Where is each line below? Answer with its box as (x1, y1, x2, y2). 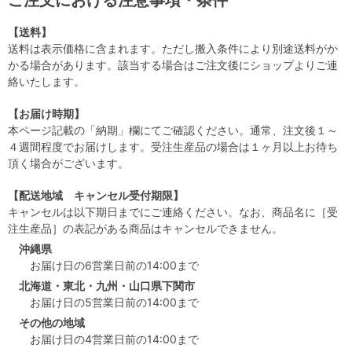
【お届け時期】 (8, 107, 85, 121)
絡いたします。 (8, 75, 85, 89)
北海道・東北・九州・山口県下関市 (19, 279, 195, 293)
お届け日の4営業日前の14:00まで (30, 332, 199, 346)
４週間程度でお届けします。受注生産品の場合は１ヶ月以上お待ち (8, 140, 338, 154)
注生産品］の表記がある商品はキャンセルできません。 (8, 222, 283, 236)
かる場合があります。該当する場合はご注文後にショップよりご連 (8, 58, 338, 72)
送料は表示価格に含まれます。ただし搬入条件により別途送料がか (8, 42, 338, 56)
